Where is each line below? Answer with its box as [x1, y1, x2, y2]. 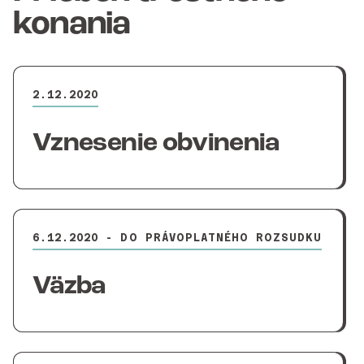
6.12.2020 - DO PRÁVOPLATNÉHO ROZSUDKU [32, 232, 323, 244]
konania [13, 9, 131, 41]
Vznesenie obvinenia [32, 131, 279, 157]
